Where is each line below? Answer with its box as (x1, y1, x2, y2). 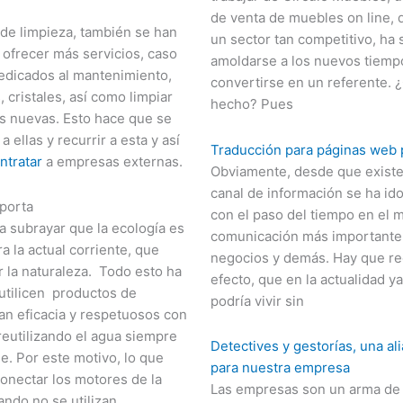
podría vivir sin (210, 291, 304, 309)
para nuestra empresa (210, 358, 350, 376)
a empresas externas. (42, 152, 183, 170)
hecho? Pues (210, 95, 293, 113)
